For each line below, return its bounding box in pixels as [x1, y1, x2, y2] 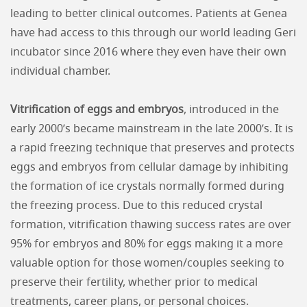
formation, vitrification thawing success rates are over [10, 219, 291, 230]
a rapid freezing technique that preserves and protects [10, 143, 295, 153]
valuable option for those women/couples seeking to [10, 258, 284, 269]
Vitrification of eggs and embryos [10, 104, 184, 115]
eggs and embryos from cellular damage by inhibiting [10, 162, 288, 173]
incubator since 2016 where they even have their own [10, 47, 286, 58]
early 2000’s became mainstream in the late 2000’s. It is [10, 123, 293, 134]
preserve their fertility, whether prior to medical [10, 277, 258, 288]
